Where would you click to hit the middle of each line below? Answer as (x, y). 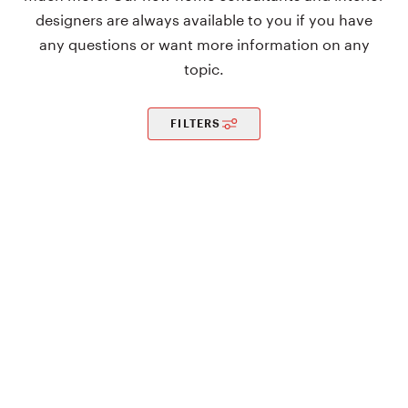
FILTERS (196, 124)
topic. (204, 67)
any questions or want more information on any (204, 42)
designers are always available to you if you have (204, 18)
